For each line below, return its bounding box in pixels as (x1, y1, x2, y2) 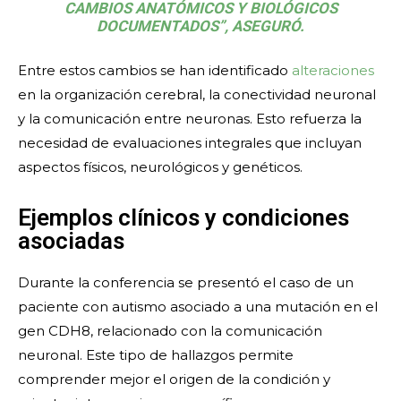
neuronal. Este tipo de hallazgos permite (18, 346, 294, 364)
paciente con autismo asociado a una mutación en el (18, 298, 378, 316)
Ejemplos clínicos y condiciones (18, 204, 349, 232)
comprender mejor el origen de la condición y (18, 371, 330, 388)
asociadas (18, 227, 124, 255)
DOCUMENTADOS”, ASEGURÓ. (97, 17, 304, 36)
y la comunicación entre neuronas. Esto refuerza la (18, 110, 362, 128)
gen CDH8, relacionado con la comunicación (18, 322, 322, 340)
